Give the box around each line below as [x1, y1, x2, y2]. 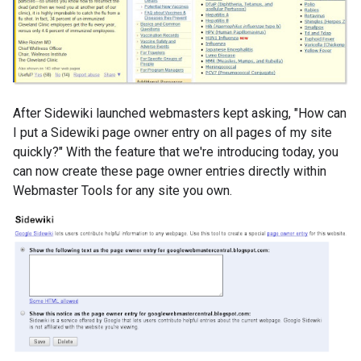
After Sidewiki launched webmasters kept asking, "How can [13, 105, 346, 121]
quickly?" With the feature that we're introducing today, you [13, 143, 338, 160]
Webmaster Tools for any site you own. [13, 182, 232, 198]
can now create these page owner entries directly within [13, 163, 326, 179]
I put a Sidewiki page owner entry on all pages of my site [13, 124, 332, 140]
